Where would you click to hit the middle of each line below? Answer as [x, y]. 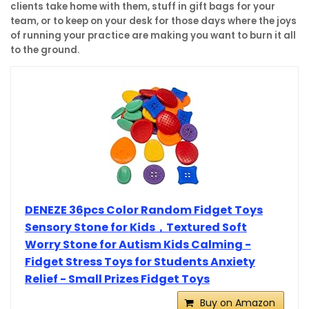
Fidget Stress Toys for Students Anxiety [140, 261]
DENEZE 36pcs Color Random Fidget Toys [144, 210]
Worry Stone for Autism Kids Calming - [138, 244]
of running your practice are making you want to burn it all [153, 35]
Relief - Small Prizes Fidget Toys [117, 279]
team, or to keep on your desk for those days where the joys [153, 21]
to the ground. [45, 50]
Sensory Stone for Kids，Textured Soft [136, 227]
